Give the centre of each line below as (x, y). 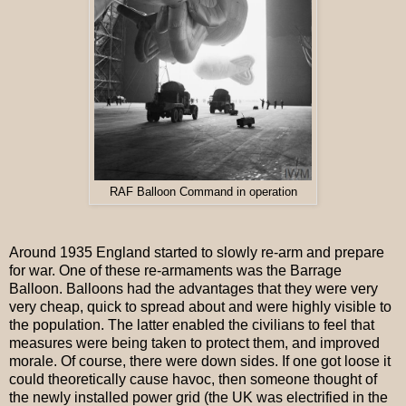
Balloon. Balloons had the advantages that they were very (193, 289)
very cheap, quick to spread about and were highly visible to (200, 307)
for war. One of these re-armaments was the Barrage (175, 271)
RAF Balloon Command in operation (203, 192)
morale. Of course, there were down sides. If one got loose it (200, 362)
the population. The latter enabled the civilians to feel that (192, 325)
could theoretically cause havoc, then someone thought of (193, 380)
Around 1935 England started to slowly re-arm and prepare (197, 253)
